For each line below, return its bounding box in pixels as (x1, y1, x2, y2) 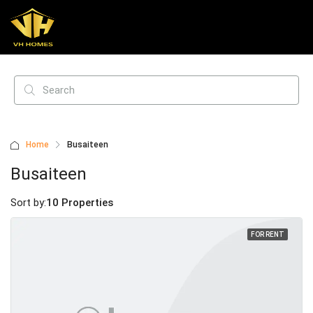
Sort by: (10, 196, 46, 209)
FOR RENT (251, 231, 284, 238)
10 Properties (46, 196, 113, 209)
